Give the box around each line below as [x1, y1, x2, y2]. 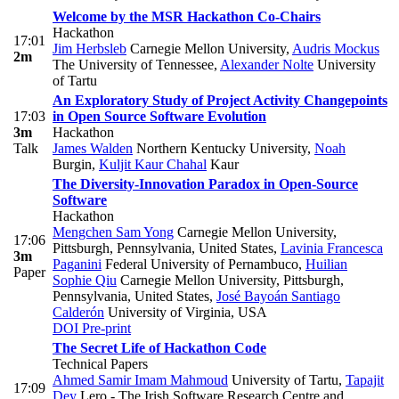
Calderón [53, 304, 104, 320]
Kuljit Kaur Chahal [99, 156, 207, 172]
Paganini [53, 256, 102, 272]
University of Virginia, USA [104, 304, 267, 320]
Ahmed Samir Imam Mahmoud [53, 371, 228, 387]
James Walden [53, 140, 133, 156]
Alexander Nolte [220, 56, 313, 72]
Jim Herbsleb [53, 40, 126, 56]
